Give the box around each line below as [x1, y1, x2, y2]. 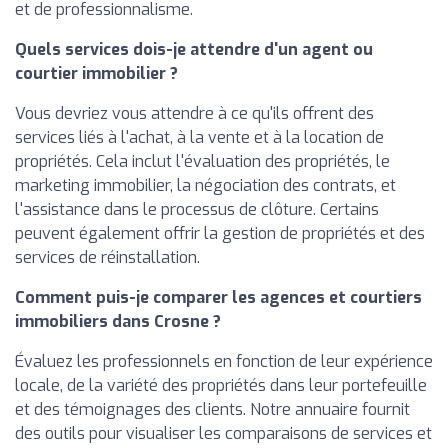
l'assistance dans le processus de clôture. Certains [15, 199, 379, 220]
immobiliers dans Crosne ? [15, 311, 221, 332]
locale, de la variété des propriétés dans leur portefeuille [15, 375, 427, 396]
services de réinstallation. [15, 247, 200, 268]
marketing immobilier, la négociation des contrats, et [15, 175, 396, 196]
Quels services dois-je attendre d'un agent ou [15, 39, 373, 60]
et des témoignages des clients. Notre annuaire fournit [15, 399, 410, 420]
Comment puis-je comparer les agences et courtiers [15, 287, 422, 308]
